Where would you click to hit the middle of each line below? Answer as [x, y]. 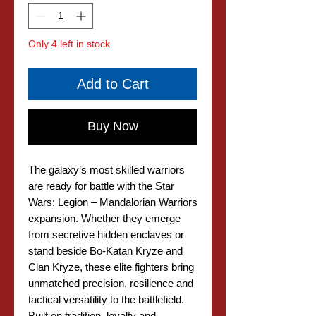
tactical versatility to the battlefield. [106, 299]
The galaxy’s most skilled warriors [107, 170]
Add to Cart [113, 84]
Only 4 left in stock [69, 44]
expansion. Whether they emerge [104, 218]
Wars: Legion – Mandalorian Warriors [113, 202]
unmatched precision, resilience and [111, 283]
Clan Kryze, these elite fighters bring [111, 267]
